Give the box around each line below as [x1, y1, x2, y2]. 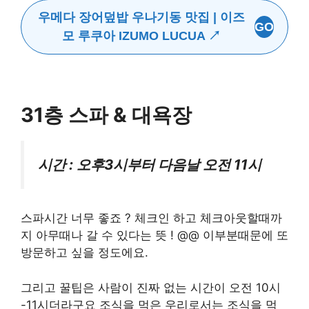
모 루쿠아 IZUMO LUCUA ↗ [62, 29, 221, 43]
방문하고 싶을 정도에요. [21, 246, 148, 260]
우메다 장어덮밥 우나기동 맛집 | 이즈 [38, 10, 245, 25]
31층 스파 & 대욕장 [21, 102, 192, 127]
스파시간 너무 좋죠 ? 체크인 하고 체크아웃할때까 [21, 211, 282, 226]
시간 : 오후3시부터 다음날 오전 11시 [38, 155, 261, 173]
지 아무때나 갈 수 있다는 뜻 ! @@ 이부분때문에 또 [21, 228, 288, 243]
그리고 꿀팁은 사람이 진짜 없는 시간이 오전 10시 [21, 280, 281, 295]
